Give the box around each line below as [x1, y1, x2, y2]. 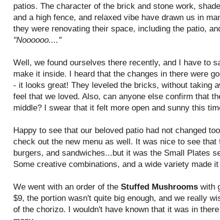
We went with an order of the [13, 182, 121, 192]
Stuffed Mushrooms [121, 182, 198, 192]
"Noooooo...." [13, 35, 61, 45]
